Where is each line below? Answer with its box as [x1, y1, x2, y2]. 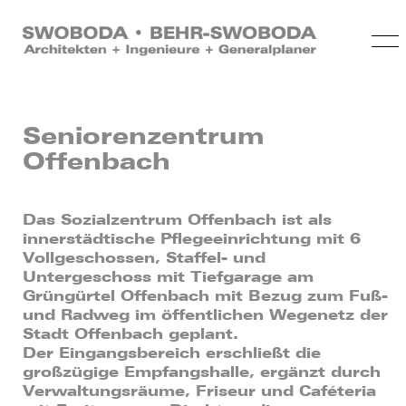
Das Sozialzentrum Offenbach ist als [23, 211, 332, 228]
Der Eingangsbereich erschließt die [23, 344, 321, 362]
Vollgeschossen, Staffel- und [23, 249, 266, 266]
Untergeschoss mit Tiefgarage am [23, 268, 314, 285]
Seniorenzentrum [23, 121, 264, 150]
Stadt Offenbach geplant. [23, 325, 238, 343]
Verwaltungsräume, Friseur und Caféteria [23, 382, 376, 400]
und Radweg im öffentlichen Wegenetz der [23, 306, 388, 324]
